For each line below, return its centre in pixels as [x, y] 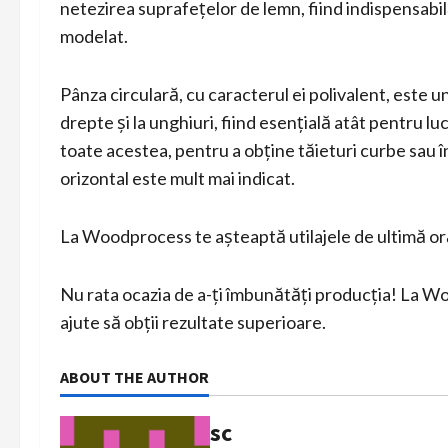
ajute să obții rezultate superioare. [193, 321]
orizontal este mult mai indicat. [177, 177]
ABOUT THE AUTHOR [134, 376]
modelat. [94, 35]
